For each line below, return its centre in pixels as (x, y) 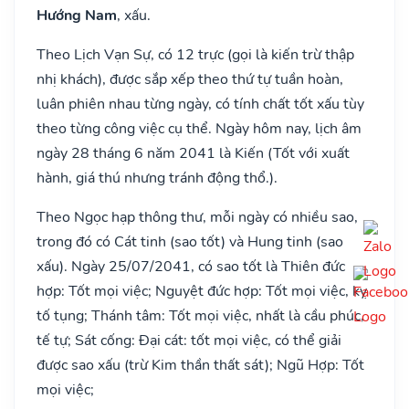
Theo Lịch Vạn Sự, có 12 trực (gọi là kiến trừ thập (195, 54)
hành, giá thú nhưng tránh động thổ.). (157, 178)
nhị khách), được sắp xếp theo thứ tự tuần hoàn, (190, 79)
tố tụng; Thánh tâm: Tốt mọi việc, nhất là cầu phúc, (200, 315)
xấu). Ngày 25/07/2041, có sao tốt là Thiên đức (191, 266)
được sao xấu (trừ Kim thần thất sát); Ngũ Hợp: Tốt (200, 365)
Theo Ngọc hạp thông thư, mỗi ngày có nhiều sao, (197, 217)
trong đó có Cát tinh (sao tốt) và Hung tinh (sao (190, 241)
